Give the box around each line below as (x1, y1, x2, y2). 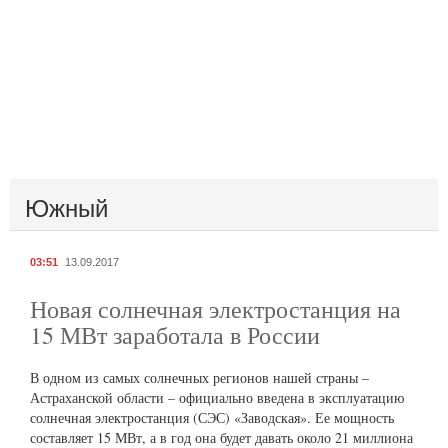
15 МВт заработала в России (30, 319, 320, 352)
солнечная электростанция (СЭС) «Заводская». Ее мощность (30, 408, 394, 428)
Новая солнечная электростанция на (30, 293, 401, 326)
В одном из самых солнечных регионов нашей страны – (30, 368, 369, 388)
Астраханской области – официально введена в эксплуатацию (30, 388, 404, 408)
